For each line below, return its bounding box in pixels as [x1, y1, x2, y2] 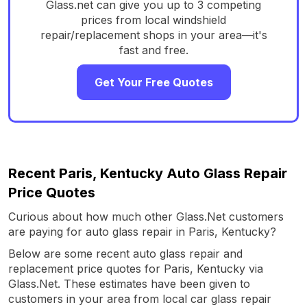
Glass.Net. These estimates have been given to [8, 276, 250, 291]
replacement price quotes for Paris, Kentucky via [8, 261, 263, 275]
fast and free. [119, 42, 188, 57]
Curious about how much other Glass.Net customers [8, 209, 284, 223]
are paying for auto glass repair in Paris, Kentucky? [8, 224, 276, 238]
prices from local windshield [81, 12, 226, 27]
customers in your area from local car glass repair [8, 291, 271, 306]
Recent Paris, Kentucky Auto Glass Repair [8, 164, 287, 182]
